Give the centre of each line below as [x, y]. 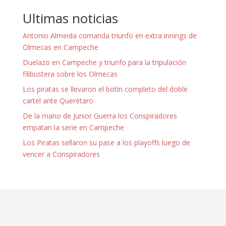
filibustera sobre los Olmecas [70, 74]
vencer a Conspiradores [61, 154]
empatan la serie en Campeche [73, 127]
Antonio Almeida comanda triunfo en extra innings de [109, 35]
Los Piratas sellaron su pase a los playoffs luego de [106, 142]
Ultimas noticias [70, 18]
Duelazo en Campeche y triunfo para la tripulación [104, 62]
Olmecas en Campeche [60, 47]
